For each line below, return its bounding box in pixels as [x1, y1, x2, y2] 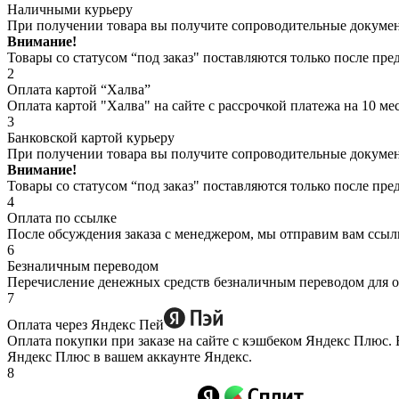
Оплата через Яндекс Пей [7, 317, 164, 333]
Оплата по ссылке [7, 210, 117, 226]
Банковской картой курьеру [7, 130, 175, 146]
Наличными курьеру [7, 2, 133, 18]
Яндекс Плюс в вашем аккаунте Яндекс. [7, 349, 252, 365]
